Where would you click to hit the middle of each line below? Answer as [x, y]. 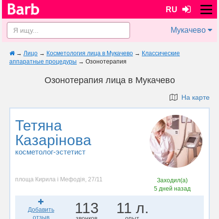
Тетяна [39, 125]
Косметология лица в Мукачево [90, 53]
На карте [194, 97]
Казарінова [53, 140]
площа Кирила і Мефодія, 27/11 [59, 179]
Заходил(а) [173, 180]
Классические [161, 53]
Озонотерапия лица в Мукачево [109, 80]
